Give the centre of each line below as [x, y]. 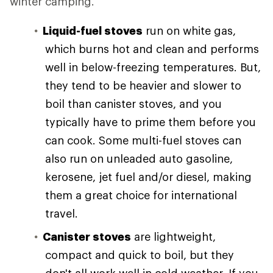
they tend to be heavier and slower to [143, 85]
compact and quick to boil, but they [140, 255]
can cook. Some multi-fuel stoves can [143, 140]
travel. [62, 213]
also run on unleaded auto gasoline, [139, 158]
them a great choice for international [141, 195]
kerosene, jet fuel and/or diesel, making [148, 177]
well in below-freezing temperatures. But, [153, 67]
